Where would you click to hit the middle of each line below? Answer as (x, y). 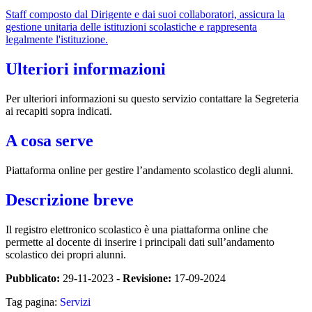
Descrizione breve (70, 200)
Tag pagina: (33, 302)
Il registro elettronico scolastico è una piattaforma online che (137, 229)
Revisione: (147, 278)
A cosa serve (49, 141)
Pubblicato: (33, 278)
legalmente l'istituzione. (57, 40)
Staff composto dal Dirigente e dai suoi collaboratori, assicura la (145, 15)
